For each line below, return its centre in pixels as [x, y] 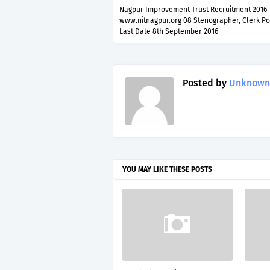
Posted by [205, 83]
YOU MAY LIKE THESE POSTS [167, 169]
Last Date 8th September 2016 [169, 31]
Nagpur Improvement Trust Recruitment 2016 [193, 10]
